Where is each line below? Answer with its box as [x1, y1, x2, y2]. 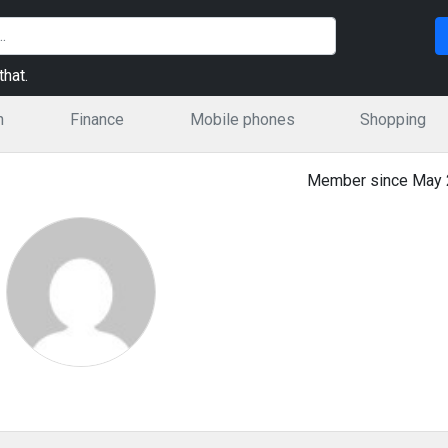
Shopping [360, 110, 427, 129]
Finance [69, 110, 124, 129]
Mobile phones [189, 110, 295, 129]
